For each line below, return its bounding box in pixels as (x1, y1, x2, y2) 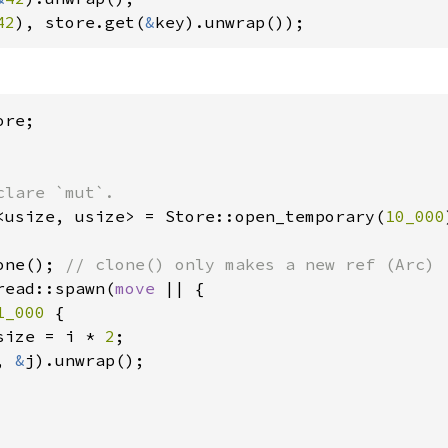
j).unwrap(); (25, 350, 145, 370)
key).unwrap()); (155, 12, 305, 32)
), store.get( (15, 12, 145, 32)
